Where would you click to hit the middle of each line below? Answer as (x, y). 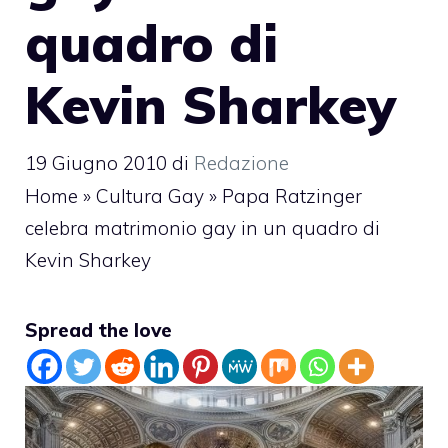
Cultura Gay (150, 195)
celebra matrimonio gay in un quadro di (202, 227)
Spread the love (98, 329)
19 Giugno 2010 (96, 162)
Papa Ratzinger (292, 195)
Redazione (241, 162)
